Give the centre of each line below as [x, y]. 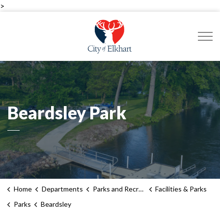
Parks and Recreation [115, 189]
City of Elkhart [160, 22]
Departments [62, 189]
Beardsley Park [67, 112]
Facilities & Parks [181, 189]
